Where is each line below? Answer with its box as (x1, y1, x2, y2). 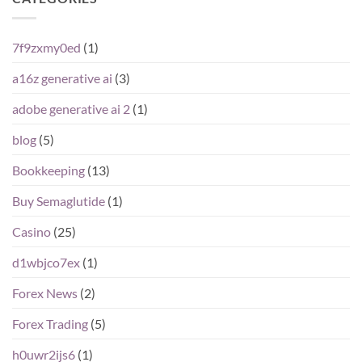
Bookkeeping (12, 162, 85, 178)
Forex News (12, 284, 78, 301)
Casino (12, 223, 51, 239)
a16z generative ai (12, 69, 112, 86)
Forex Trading (12, 315, 88, 331)
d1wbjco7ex (12, 254, 80, 270)
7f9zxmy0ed (12, 39, 81, 55)
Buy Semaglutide (12, 192, 105, 208)
